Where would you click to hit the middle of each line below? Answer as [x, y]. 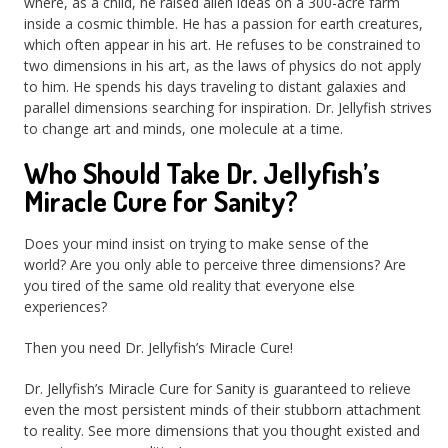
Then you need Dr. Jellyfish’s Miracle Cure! [159, 348]
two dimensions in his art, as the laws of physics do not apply [223, 65]
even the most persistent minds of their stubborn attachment [223, 410]
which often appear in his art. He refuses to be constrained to [223, 44]
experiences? [66, 307]
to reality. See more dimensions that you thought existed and [222, 431]
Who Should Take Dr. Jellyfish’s [202, 172]
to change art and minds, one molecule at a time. [184, 128]
